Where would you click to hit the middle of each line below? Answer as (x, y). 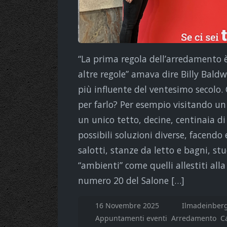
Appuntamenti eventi (131, 218)
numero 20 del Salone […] (131, 180)
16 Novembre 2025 (128, 205)
